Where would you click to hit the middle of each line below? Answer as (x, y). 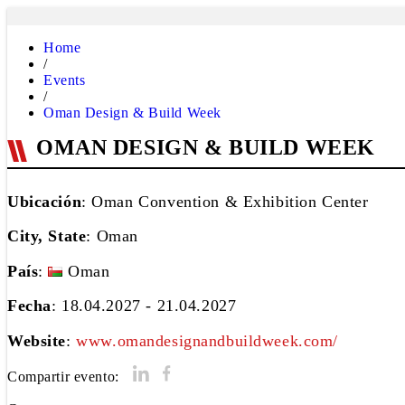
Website (37, 340)
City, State (47, 236)
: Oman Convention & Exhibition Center (225, 201)
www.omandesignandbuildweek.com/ (207, 340)
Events (65, 80)
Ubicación (45, 201)
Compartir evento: (63, 376)
